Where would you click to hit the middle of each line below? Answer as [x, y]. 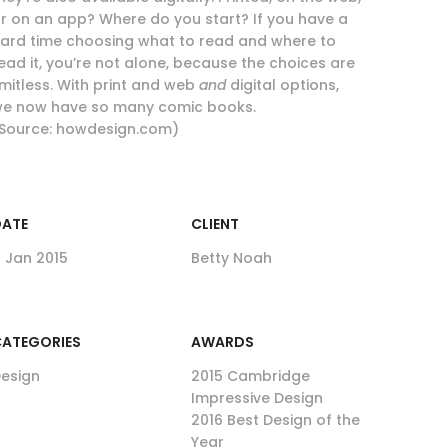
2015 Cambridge [250, 376]
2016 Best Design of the [275, 420]
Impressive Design [257, 398]
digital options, [282, 85]
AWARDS [222, 342]
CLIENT [215, 224]
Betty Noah [231, 258]
